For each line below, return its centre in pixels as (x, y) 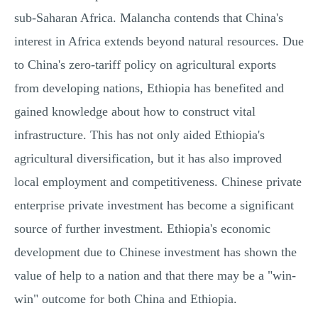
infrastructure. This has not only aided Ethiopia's (139, 135)
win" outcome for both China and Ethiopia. (126, 299)
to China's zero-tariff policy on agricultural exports (145, 65)
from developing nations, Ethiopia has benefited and (149, 88)
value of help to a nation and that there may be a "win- (155, 275)
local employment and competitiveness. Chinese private (158, 182)
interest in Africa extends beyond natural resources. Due (159, 41)
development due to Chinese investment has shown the (155, 252)
